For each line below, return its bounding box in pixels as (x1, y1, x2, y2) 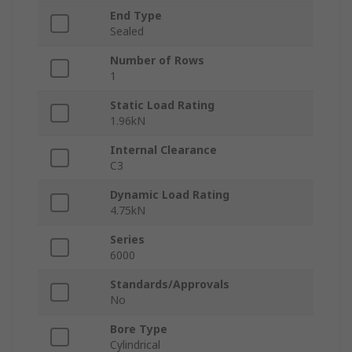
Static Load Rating (110, 97, 214, 113)
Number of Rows (110, 53, 204, 68)
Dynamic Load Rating (110, 187, 229, 203)
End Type (110, 8, 162, 24)
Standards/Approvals (110, 277, 229, 292)
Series (110, 232, 145, 247)
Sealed (110, 24, 144, 39)
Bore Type (110, 321, 167, 337)
